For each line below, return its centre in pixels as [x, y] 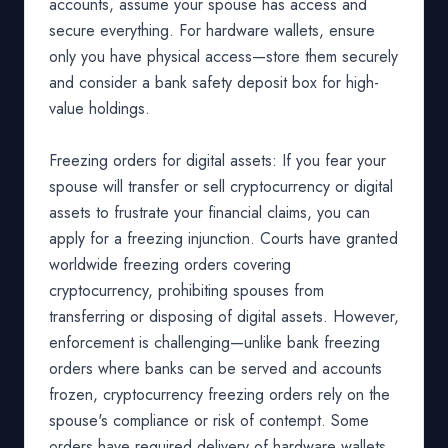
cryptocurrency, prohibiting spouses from [186, 290]
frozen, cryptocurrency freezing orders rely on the [219, 394]
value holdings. [99, 108]
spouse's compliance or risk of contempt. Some [209, 420]
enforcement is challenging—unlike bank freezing [214, 342]
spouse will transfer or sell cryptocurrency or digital [221, 186]
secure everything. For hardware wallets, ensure [212, 30]
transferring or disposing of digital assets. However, [224, 316]
